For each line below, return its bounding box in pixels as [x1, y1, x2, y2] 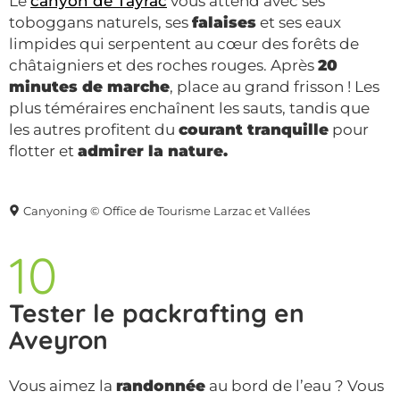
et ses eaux [256, 12, 341, 31]
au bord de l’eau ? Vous [205, 376, 384, 395]
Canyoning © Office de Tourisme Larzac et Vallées [22, 204, 310, 218]
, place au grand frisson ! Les [170, 77, 379, 96]
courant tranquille [179, 120, 329, 138]
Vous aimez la [9, 376, 116, 395]
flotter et [9, 141, 78, 160]
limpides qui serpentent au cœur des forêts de [9, 34, 359, 53]
